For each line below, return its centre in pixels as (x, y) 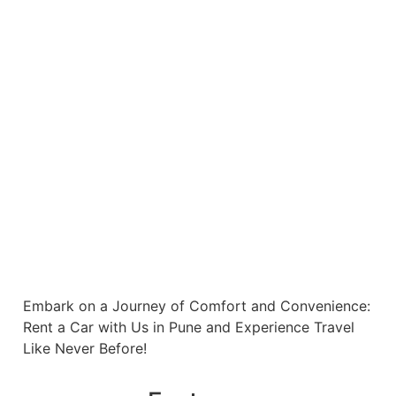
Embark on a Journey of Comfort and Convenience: (197, 305)
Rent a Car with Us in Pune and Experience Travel (189, 327)
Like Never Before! (85, 348)
